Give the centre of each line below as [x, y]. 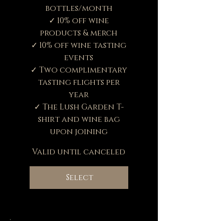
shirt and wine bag [79, 119]
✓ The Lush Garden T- [79, 107]
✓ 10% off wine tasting [79, 45]
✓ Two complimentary [79, 70]
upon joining [79, 131]
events [79, 57]
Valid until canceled [79, 152]
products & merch [79, 33]
